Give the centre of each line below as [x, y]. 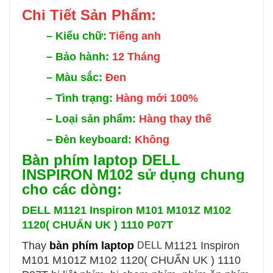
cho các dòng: [72, 189]
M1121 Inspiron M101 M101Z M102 [142, 210]
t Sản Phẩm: [114, 15]
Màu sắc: [80, 77]
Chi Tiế [47, 15]
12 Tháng [136, 56]
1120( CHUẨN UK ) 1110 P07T [97, 225]
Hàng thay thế [175, 119]
